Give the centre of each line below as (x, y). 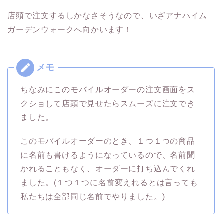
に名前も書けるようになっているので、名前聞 (108, 155)
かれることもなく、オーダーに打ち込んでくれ (108, 169)
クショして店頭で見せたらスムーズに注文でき (108, 104)
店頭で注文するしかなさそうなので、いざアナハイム (108, 16)
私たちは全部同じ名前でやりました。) (93, 197)
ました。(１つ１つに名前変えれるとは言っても (109, 183)
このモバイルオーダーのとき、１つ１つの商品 (108, 141)
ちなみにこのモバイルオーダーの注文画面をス (108, 90)
